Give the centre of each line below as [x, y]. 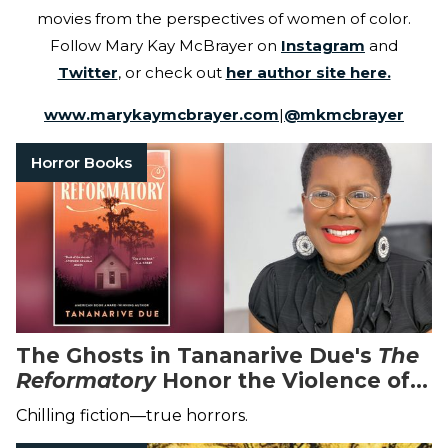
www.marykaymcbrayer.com [161, 115]
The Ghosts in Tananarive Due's [197, 356]
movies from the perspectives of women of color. [224, 19]
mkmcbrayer [352, 115]
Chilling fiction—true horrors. [132, 416]
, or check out [171, 73]
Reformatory [86, 381]
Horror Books [81, 163]
